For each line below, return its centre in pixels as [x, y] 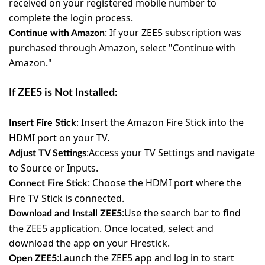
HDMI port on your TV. [59, 138]
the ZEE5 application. [56, 228]
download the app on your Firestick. [89, 243]
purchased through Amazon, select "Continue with [122, 48]
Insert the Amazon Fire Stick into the [162, 122]
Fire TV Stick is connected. [67, 198]
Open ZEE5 [33, 258]
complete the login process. [71, 18]
